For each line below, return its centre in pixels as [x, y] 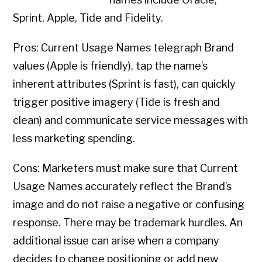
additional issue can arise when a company [116, 241]
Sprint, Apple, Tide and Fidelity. [88, 18]
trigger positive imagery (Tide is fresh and [117, 102]
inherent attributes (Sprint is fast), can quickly [125, 84]
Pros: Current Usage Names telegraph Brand [124, 48]
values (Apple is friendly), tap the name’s [111, 66]
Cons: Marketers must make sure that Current [126, 168]
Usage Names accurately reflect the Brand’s [123, 187]
